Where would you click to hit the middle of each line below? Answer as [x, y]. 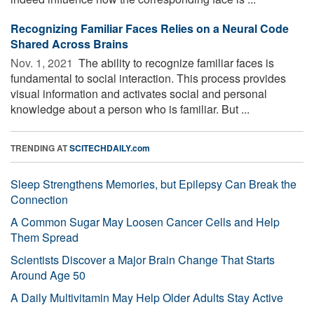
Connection [39, 199]
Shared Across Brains [69, 43]
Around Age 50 [48, 275]
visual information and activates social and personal [139, 93]
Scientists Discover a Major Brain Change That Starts [143, 259]
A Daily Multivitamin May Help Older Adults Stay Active [147, 297]
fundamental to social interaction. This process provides [148, 78]
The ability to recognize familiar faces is [175, 62]
